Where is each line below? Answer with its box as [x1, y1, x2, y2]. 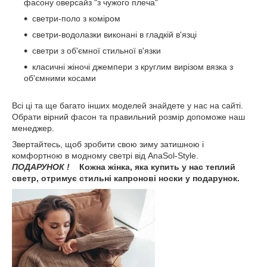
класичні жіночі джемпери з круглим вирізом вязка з [32, 62, 233, 72]
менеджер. [12, 123, 54, 133]
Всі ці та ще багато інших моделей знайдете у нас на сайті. [12, 101, 243, 110]
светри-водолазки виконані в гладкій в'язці [32, 30, 197, 39]
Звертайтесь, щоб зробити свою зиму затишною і [12, 139, 204, 149]
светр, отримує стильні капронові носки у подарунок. [12, 173, 240, 183]
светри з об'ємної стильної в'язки [32, 46, 161, 55]
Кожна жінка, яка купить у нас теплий [77, 162, 235, 172]
